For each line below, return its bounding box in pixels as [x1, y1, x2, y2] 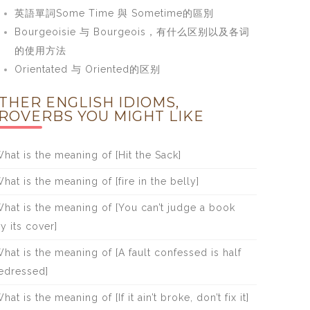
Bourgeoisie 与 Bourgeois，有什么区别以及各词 [14, 26, 250, 37]
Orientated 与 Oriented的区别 [14, 64, 161, 75]
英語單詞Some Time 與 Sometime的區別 [14, 8, 214, 19]
